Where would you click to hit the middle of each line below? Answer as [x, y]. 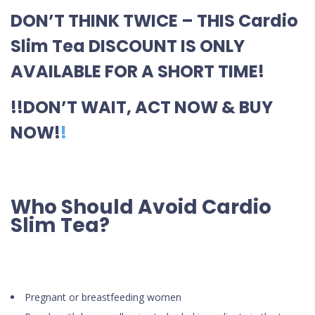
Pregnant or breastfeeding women [103, 297]
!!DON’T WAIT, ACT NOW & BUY [142, 107]
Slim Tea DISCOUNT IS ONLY [128, 46]
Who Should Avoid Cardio [141, 207]
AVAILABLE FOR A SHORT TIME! [137, 71]
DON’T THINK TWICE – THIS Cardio [154, 20]
